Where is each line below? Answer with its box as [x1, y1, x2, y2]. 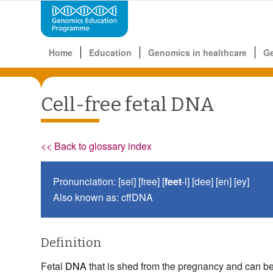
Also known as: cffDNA [53, 190, 153, 205]
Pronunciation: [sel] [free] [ [53, 174, 165, 189]
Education [89, 46, 132, 58]
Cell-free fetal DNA [41, 93, 214, 116]
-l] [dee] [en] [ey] [182, 174, 249, 189]
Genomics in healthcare [148, 46, 247, 58]
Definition [41, 235, 102, 250]
